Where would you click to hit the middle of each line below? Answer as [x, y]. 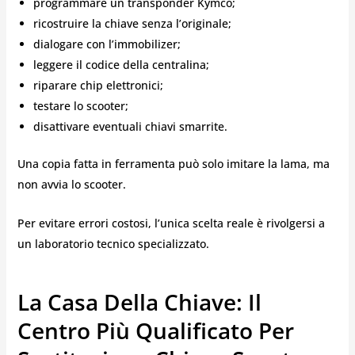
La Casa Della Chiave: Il [139, 302]
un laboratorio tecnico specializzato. [113, 243]
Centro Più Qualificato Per [155, 330]
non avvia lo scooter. [71, 185]
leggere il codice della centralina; [121, 65]
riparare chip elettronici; [98, 86]
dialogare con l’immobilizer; [107, 44]
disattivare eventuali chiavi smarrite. [130, 127]
